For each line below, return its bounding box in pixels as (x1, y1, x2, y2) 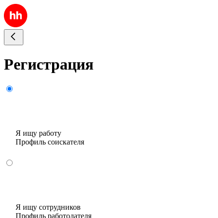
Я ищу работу (16, 128, 61, 137)
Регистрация (4, 55, 93, 73)
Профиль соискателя (16, 137, 84, 146)
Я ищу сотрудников (16, 202, 81, 211)
